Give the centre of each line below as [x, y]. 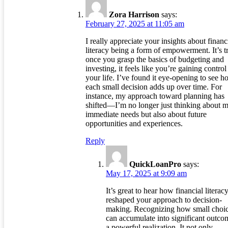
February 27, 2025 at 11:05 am [135, 24]
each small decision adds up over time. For [154, 87]
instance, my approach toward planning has [155, 96]
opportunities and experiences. [134, 124]
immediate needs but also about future [146, 115]
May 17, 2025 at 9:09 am [146, 174]
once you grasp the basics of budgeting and [155, 60]
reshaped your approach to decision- [164, 200]
